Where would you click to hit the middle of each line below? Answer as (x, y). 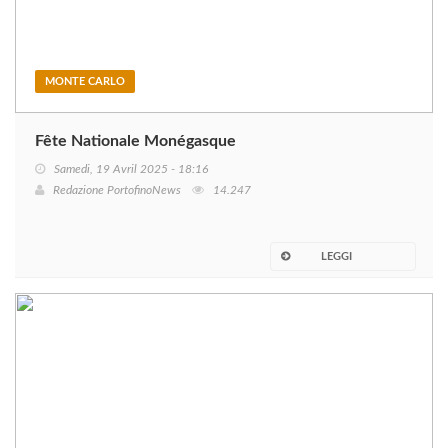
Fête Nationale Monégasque (135, 141)
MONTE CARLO (85, 82)
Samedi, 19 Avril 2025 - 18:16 (131, 169)
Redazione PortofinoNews (117, 190)
